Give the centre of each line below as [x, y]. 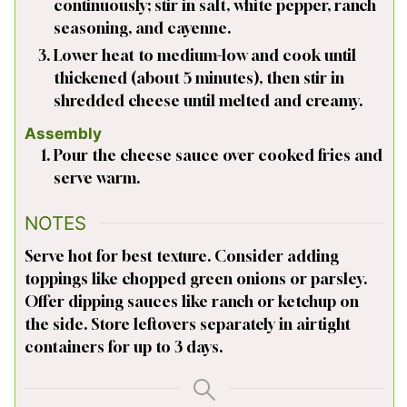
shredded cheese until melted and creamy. [208, 100]
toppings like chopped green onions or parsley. [196, 278]
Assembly [63, 134]
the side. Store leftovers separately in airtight [188, 323]
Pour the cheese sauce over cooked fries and [218, 155]
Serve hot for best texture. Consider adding [182, 255]
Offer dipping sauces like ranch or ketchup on [192, 301]
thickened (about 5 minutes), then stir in [199, 77]
